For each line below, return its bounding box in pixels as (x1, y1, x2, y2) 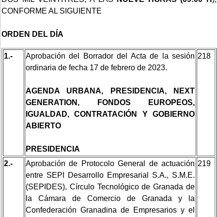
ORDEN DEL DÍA (1, 30, 63, 38)
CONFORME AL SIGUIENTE (1, 6, 102, 15)
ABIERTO (26, 121, 61, 130)
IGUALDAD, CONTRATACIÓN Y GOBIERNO (26, 109, 195, 118)
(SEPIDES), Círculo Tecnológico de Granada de (26, 182, 195, 191)
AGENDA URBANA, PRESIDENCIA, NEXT (26, 86, 195, 95)
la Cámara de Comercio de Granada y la (26, 194, 195, 202)
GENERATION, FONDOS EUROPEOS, (26, 98, 195, 107)
